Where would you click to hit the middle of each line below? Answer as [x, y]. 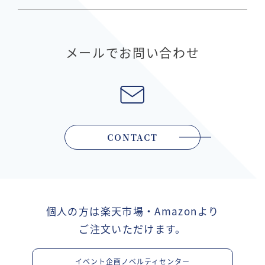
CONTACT [132, 137]
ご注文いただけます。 [132, 228]
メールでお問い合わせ [132, 52]
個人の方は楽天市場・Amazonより [132, 211]
